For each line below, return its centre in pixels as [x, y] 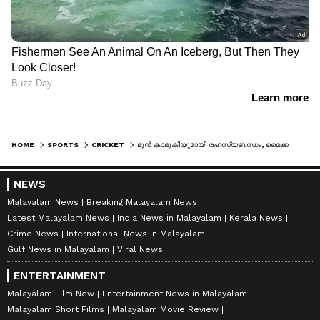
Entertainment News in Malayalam [175, 294]
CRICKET [108, 145]
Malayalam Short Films [56, 310]
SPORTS [63, 145]
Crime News [33, 234]
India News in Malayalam [169, 218]
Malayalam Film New [51, 294]
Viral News [140, 250]
